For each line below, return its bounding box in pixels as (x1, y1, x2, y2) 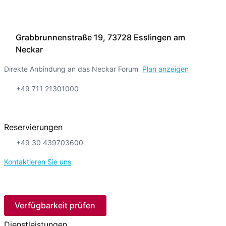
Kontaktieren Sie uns (4, 157, 71, 166)
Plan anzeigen (142, 65, 189, 74)
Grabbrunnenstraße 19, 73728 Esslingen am (15, 32, 185, 43)
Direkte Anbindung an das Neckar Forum (4, 65, 138, 74)
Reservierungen (4, 122, 63, 133)
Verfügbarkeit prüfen (15, 200, 96, 211)
